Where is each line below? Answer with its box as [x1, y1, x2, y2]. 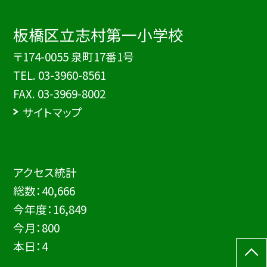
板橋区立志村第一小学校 [13, 23, 184, 46]
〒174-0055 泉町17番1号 [13, 48, 135, 65]
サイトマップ [22, 104, 82, 120]
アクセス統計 [13, 164, 77, 180]
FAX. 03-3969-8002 [13, 85, 106, 102]
